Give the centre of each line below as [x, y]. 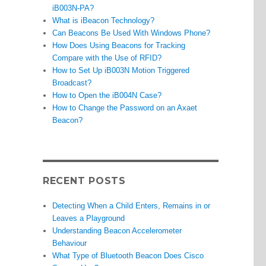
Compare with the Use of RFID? [107, 58]
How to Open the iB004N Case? [107, 96]
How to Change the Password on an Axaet [125, 108]
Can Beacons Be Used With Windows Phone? [132, 33]
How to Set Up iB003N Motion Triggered [121, 71]
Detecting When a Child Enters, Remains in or [132, 206]
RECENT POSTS [84, 181]
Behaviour [70, 243]
